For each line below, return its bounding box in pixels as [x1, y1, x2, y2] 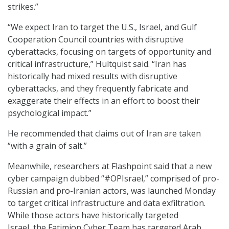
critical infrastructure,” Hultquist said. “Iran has [8, 58, 187, 70]
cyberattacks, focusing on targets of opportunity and [8, 46, 211, 58]
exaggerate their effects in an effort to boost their [8, 95, 200, 107]
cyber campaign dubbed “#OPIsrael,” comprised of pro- [8, 173, 219, 185]
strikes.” [8, 1, 38, 13]
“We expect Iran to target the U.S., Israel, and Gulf [8, 21, 197, 33]
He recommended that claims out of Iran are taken [8, 128, 201, 140]
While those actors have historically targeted [8, 210, 178, 221]
